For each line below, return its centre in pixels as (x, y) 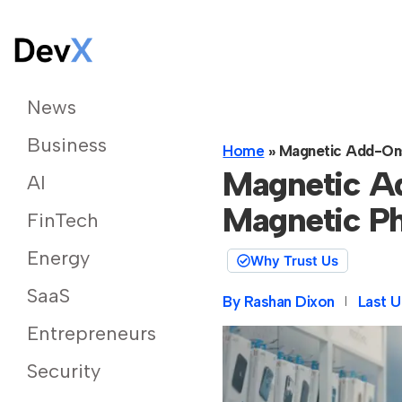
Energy (58, 258)
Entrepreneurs (92, 334)
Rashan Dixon (289, 301)
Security (64, 371)
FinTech (62, 221)
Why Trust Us (295, 260)
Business (67, 145)
